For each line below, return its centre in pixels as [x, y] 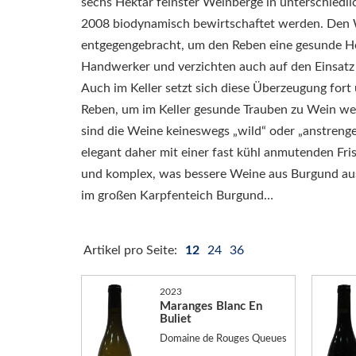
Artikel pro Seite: [132, 250]
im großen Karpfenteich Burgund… [177, 195]
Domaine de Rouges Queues [223, 339]
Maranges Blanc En [211, 306]
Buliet [175, 319]
